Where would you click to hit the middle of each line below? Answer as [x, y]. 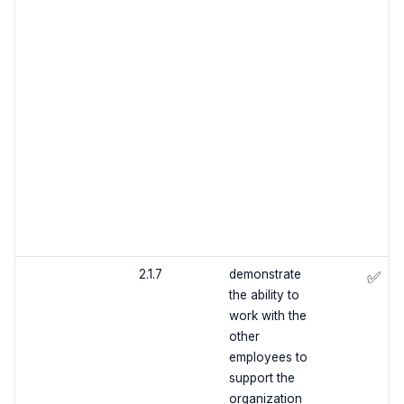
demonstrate [265, 275]
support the [262, 378]
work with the [267, 316]
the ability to [264, 295]
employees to [268, 358]
